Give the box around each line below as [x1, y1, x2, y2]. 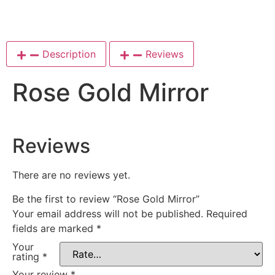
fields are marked [12, 222, 96, 234]
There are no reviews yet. [12, 169, 130, 182]
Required [206, 207, 247, 220]
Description [42, 48, 96, 61]
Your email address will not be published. [12, 207, 203, 220]
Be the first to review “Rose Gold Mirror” [12, 192, 199, 205]
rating [12, 250, 42, 263]
